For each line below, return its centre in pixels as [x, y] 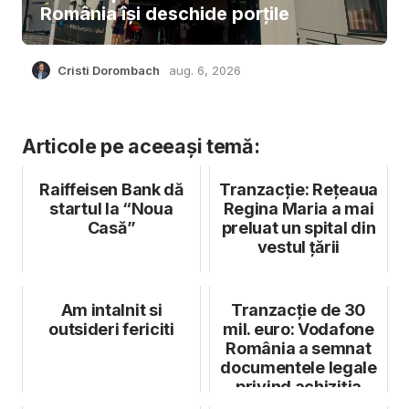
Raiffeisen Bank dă [111, 189]
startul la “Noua [111, 208]
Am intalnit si [111, 309]
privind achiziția [299, 386]
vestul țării [299, 246]
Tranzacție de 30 [299, 309]
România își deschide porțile [164, 13]
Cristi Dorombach [108, 70]
